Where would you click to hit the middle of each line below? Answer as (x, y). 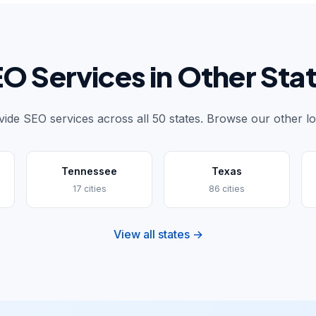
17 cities (89, 189)
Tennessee (90, 171)
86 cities (226, 189)
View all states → (158, 234)
